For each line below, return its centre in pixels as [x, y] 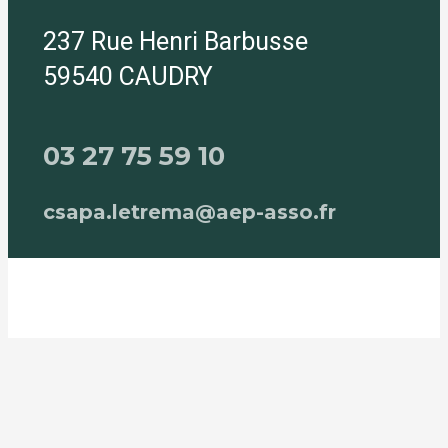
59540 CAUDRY [128, 77]
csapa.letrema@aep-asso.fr [189, 211]
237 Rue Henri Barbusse [175, 42]
